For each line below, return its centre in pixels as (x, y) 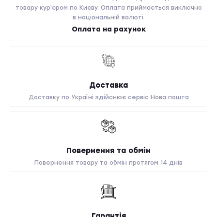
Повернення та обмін (108, 151)
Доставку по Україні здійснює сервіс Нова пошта (108, 97)
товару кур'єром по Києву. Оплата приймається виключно (108, 8)
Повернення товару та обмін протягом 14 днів (108, 163)
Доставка (108, 85)
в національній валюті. (108, 17)
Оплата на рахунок (108, 29)
